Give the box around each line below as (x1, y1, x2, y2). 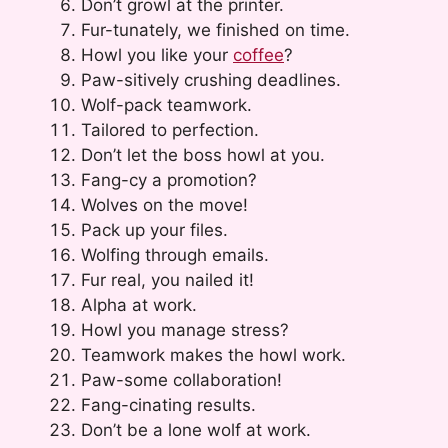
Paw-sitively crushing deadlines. (81, 69, 341, 90)
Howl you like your (81, 44, 233, 65)
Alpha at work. (81, 294, 197, 315)
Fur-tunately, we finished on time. (81, 19, 350, 40)
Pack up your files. (81, 219, 228, 240)
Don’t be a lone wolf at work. (81, 419, 311, 440)
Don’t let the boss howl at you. (81, 144, 325, 165)
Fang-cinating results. (81, 394, 256, 415)
